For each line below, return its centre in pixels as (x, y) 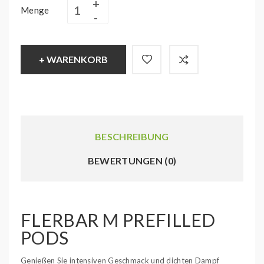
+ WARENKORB (73, 59)
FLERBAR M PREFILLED (118, 220)
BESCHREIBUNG (132, 136)
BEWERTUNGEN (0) (132, 161)
